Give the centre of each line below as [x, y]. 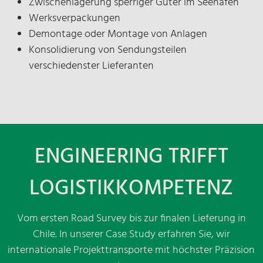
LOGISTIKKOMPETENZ [131, 189]
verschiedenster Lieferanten [91, 66]
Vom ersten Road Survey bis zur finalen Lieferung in [131, 219]
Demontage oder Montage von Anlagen [118, 34]
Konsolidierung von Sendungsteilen [107, 50]
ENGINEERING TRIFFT [131, 157]
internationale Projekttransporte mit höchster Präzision [131, 250]
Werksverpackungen [74, 18]
